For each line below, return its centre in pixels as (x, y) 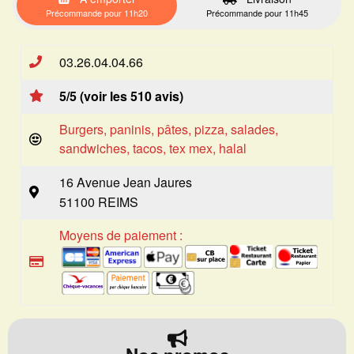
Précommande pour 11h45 (257, 13)
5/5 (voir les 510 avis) (121, 96)
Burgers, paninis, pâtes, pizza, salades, (169, 129)
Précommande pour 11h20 (97, 13)
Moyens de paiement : (121, 235)
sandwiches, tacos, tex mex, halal (153, 148)
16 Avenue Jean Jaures (126, 182)
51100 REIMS (99, 202)
